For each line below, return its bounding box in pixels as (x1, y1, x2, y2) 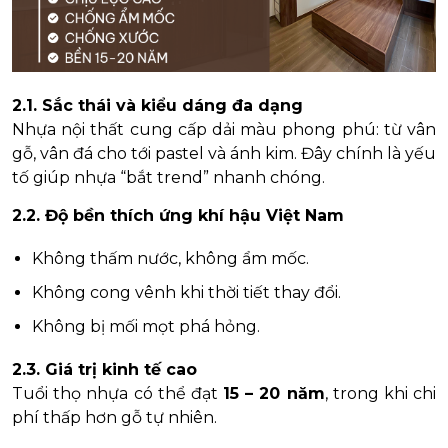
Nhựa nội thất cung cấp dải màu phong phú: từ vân (12, 119, 436, 139)
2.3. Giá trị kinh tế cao (12, 359, 197, 379)
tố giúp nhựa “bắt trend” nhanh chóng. (12, 167, 325, 187)
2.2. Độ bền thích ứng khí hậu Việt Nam (12, 205, 344, 225)
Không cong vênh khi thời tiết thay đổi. (32, 282, 341, 302)
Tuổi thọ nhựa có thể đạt (12, 383, 223, 403)
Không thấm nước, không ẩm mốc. (32, 248, 309, 268)
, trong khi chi (324, 383, 436, 403)
